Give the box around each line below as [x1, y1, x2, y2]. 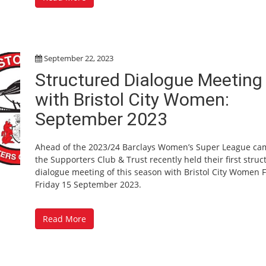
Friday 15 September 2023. [35, 178, 141, 190]
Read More [43, 213, 86, 224]
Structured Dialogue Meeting [35, 69, 262, 90]
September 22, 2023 [44, 52, 113, 64]
